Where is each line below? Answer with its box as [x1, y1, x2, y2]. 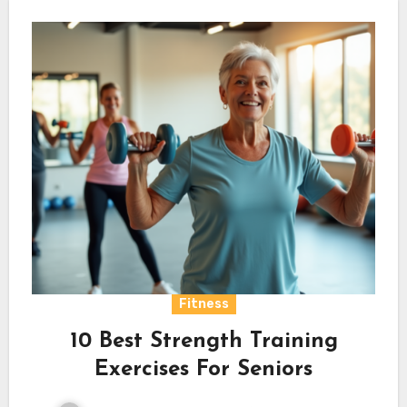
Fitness [178, 295, 229, 312]
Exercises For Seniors [94, 358, 313, 381]
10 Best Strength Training [69, 330, 338, 352]
